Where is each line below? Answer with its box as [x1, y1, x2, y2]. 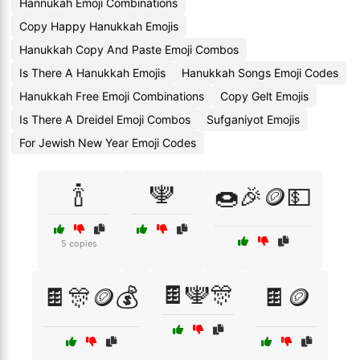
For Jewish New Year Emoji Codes [19, 136, 196, 149]
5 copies [61, 238, 97, 249]
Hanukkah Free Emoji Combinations [19, 89, 204, 103]
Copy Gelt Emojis [220, 89, 309, 103]
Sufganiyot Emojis [207, 112, 300, 126]
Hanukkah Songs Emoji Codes [182, 66, 338, 80]
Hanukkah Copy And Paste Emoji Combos [19, 43, 239, 56]
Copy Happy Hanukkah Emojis [19, 19, 178, 33]
